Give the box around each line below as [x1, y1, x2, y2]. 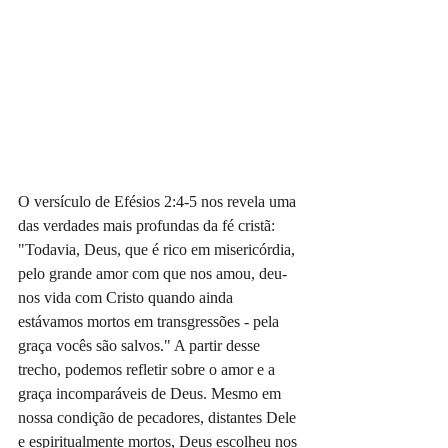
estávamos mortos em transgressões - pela [18, 313, 283, 331]
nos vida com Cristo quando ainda [18, 289, 237, 307]
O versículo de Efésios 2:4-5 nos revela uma [18, 193, 300, 211]
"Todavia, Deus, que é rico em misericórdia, [18, 241, 299, 259]
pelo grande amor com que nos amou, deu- [18, 265, 287, 283]
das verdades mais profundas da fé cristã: [18, 217, 279, 235]
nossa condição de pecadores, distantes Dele [18, 409, 300, 427]
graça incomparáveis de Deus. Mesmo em [18, 385, 285, 403]
